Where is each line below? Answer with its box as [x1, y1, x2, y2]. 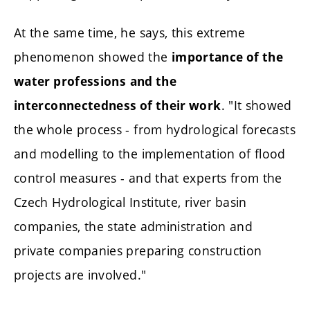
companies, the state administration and [14, 218, 253, 235]
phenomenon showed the [14, 48, 172, 66]
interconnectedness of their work [14, 98, 221, 114]
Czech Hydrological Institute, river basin [14, 194, 247, 211]
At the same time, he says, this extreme [14, 24, 246, 42]
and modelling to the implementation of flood [14, 145, 286, 163]
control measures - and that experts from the [14, 170, 282, 187]
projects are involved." [14, 266, 147, 284]
